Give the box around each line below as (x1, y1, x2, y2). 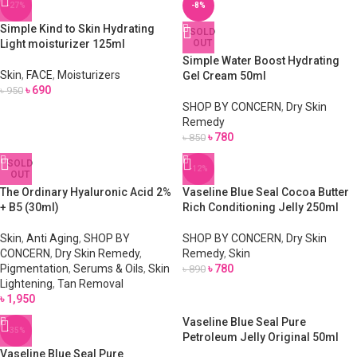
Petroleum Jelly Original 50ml (182, 331, 339, 343)
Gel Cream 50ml (182, 69, 266, 82)
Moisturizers (57, 69, 120, 81)
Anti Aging (26, 232, 79, 245)
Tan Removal (57, 277, 124, 290)
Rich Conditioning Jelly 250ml (182, 201, 339, 214)
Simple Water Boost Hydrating (182, 54, 339, 67)
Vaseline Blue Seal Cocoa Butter (182, 186, 349, 198)
